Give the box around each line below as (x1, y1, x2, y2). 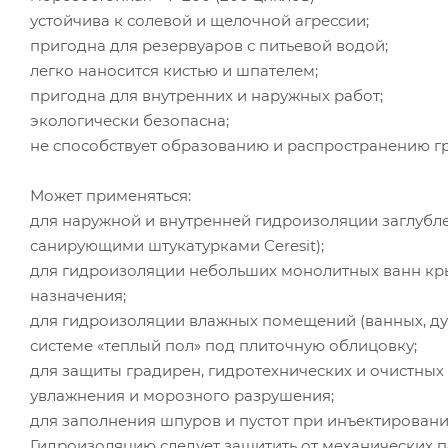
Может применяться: (30, 185, 191, 205)
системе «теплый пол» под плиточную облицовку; (30, 335, 417, 355)
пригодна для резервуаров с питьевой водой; (30, 35, 388, 55)
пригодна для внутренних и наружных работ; (30, 85, 383, 105)
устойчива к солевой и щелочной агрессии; (30, 10, 369, 30)
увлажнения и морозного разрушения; (30, 385, 334, 405)
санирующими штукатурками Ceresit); (30, 235, 324, 255)
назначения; (30, 285, 126, 305)
